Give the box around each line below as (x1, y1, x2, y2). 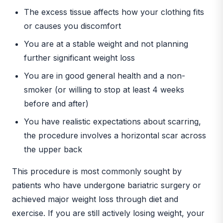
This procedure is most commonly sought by (12, 166, 182, 176)
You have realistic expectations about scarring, (24, 116, 201, 126)
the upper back (24, 144, 82, 154)
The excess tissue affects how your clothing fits (24, 6, 204, 17)
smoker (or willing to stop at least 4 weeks (24, 84, 184, 95)
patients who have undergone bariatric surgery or (12, 180, 201, 190)
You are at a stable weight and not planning (24, 38, 188, 49)
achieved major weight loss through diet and (12, 194, 178, 204)
